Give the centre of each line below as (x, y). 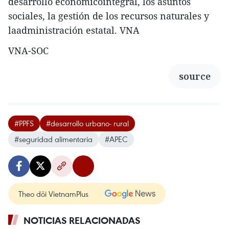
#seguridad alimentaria (53, 139)
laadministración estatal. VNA (74, 30)
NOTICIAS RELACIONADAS (82, 220)
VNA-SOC (28, 50)
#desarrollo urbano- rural (87, 123)
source (195, 76)
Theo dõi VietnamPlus (53, 193)
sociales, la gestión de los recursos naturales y (109, 16)
